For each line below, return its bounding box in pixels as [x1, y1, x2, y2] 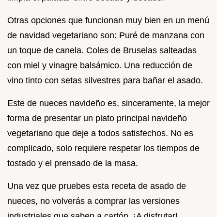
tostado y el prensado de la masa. [7, 158, 138, 168]
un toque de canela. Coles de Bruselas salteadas [7, 46, 197, 55]
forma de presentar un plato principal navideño [7, 113, 187, 123]
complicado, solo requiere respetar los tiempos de [7, 143, 200, 153]
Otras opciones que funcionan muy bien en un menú [7, 15, 209, 25]
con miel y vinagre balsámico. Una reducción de [7, 61, 192, 70]
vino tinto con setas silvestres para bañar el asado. [7, 76, 203, 85]
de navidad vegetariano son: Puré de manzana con [7, 31, 204, 40]
